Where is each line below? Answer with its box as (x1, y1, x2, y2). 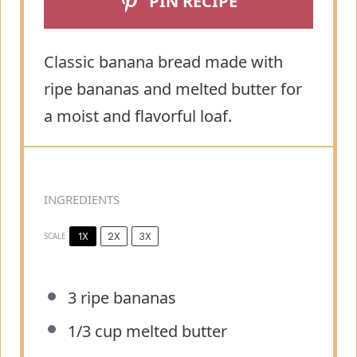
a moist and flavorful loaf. (44, 105, 232, 127)
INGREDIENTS (44, 190, 120, 207)
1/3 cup (68, 320, 122, 342)
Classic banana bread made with (44, 51, 283, 73)
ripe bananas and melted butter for (44, 78, 302, 100)
